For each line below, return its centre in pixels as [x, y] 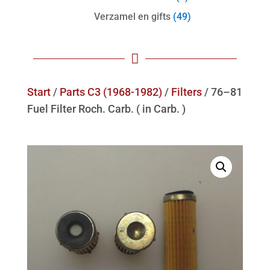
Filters [186, 92]
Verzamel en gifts [132, 17]
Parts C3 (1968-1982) [111, 92]
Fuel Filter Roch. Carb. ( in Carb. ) [106, 109]
